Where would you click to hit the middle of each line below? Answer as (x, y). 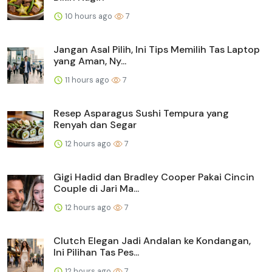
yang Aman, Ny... (90, 61)
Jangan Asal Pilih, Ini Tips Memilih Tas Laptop (157, 49)
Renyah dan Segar (95, 124)
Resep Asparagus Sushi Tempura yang (141, 113)
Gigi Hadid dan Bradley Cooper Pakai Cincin (154, 177)
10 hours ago (89, 16)
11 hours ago (87, 80)
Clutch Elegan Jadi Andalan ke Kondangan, (152, 240)
